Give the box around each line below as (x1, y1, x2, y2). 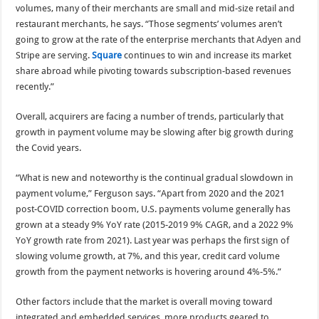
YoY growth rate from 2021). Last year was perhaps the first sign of (16, 235, 290, 246)
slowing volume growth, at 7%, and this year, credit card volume (16, 251, 281, 262)
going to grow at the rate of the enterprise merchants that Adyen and (16, 34, 302, 46)
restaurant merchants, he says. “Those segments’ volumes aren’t (16, 19, 283, 30)
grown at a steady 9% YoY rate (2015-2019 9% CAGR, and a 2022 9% (16, 219, 294, 231)
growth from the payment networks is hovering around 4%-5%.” (16, 266, 282, 278)
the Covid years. (16, 142, 82, 154)
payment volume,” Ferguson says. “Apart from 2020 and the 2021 (16, 188, 286, 199)
